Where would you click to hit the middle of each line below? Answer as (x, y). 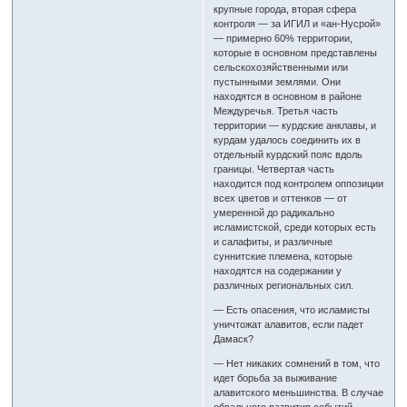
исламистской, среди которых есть (295, 228)
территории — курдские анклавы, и (295, 126)
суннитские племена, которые (283, 257)
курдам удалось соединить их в (288, 140)
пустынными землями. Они (278, 82)
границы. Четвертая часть (274, 169)
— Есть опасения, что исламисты (292, 310)
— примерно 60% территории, (283, 39)
